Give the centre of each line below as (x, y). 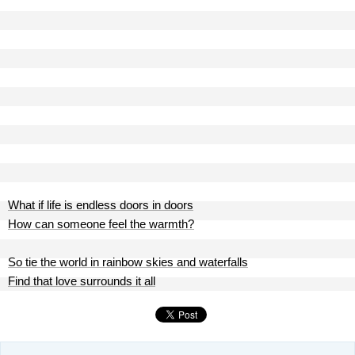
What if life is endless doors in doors (101, 205)
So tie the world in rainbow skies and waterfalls (128, 262)
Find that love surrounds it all (82, 281)
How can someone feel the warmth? (101, 224)
